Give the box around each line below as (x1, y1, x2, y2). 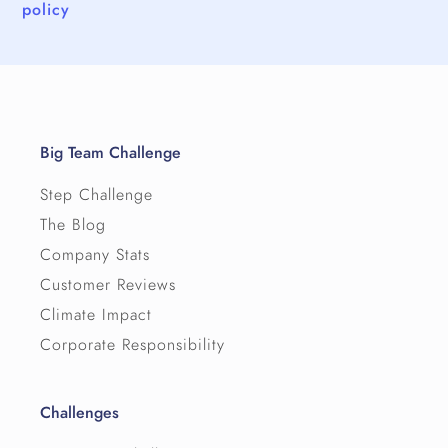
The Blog (40, 214, 107, 237)
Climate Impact (40, 304, 153, 327)
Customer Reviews (40, 274, 177, 297)
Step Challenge (40, 184, 154, 207)
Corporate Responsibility (40, 334, 226, 357)
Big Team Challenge (40, 142, 182, 165)
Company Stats (40, 244, 151, 267)
